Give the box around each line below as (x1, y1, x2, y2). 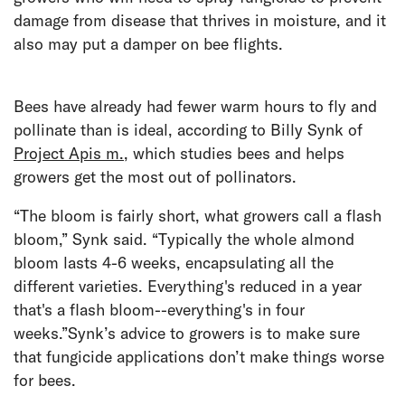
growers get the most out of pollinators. (14, 165, 297, 187)
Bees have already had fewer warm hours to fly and (14, 95, 377, 117)
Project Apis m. (14, 142, 124, 164)
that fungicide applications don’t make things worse (14, 345, 384, 367)
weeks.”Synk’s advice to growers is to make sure (14, 322, 360, 344)
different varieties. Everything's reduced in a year (14, 275, 362, 297)
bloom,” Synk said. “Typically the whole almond (14, 228, 354, 250)
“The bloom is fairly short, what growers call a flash (14, 204, 381, 226)
